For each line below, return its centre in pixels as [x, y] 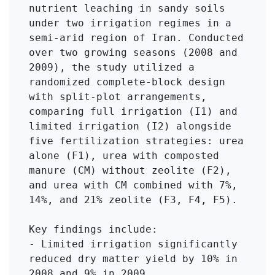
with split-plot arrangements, [118, 96]
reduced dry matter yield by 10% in [133, 258]
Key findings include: [93, 229]
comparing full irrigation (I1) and [133, 111]
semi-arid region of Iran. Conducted [136, 37]
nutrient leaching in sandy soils [127, 8]
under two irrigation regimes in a [130, 23]
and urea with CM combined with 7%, [133, 185]
